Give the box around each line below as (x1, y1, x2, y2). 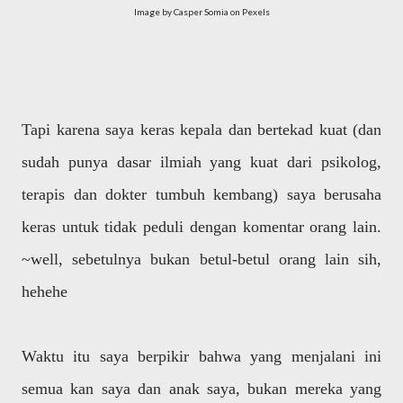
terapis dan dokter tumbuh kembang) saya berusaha (22, 185, 381, 203)
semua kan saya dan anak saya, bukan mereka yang (22, 380, 381, 398)
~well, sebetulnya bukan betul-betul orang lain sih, (22, 250, 381, 268)
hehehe (22, 282, 67, 300)
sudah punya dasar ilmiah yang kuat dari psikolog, (22, 153, 381, 171)
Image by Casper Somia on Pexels (133, 6, 270, 17)
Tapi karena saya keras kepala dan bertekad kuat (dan (22, 121, 381, 139)
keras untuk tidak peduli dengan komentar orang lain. (22, 218, 381, 236)
